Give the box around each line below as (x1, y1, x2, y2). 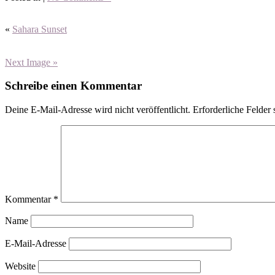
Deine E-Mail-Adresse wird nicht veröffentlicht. (5, 104, 190, 115)
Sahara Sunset (12, 23, 67, 34)
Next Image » (5, 56, 58, 68)
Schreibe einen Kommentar (5, 79, 142, 93)
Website (5, 261, 36, 272)
